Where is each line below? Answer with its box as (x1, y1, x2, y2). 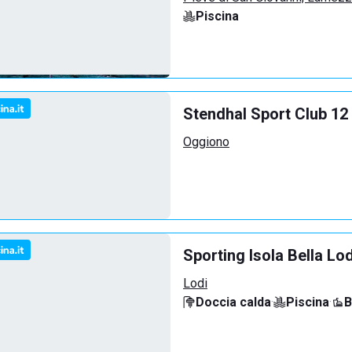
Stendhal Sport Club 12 (183, 104, 348, 123)
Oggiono (183, 134, 229, 149)
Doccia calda (196, 295, 271, 310)
